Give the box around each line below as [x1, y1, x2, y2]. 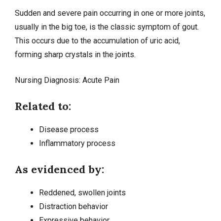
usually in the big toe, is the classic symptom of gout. [15, 22, 199, 32]
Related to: [15, 99, 71, 113]
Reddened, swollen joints [38, 188, 126, 198]
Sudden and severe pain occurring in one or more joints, [15, 8, 205, 18]
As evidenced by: [15, 162, 104, 177]
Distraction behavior [38, 202, 108, 212]
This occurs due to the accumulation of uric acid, [15, 36, 180, 45]
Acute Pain [82, 75, 119, 85]
